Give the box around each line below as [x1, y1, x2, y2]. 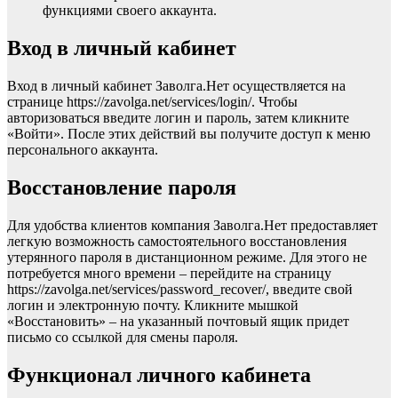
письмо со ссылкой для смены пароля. [7, 329, 238, 345]
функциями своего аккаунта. [43, 3, 217, 19]
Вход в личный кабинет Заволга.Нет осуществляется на [7, 78, 346, 94]
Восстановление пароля [7, 175, 236, 199]
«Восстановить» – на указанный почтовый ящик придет [7, 313, 349, 329]
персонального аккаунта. [7, 142, 158, 158]
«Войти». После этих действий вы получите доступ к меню [7, 126, 370, 142]
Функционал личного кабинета [7, 362, 311, 386]
